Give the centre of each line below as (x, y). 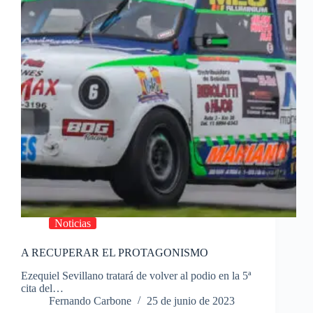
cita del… (42, 289)
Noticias (73, 224)
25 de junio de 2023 (191, 301)
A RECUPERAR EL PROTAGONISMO (115, 253)
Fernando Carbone (90, 301)
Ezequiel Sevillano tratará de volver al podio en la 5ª (136, 276)
